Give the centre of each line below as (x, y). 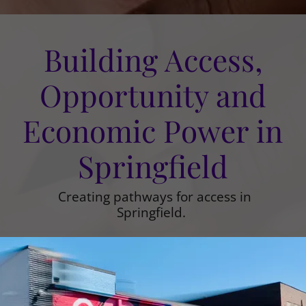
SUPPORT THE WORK (153, 294)
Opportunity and (153, 95)
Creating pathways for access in (153, 197)
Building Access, (153, 59)
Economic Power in (153, 130)
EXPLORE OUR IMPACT (153, 256)
